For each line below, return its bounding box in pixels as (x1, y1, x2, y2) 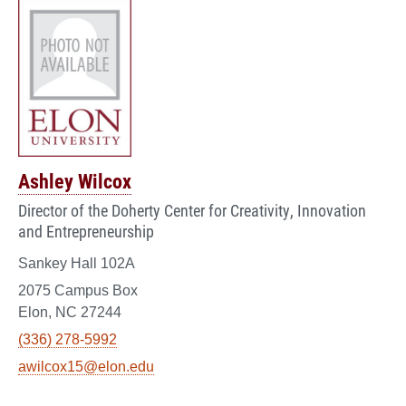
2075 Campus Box (18, 282, 138, 298)
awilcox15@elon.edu (18, 358, 154, 374)
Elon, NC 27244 (18, 304, 121, 320)
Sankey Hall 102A (18, 255, 135, 271)
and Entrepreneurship (18, 219, 154, 242)
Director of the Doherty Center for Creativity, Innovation (18, 198, 366, 221)
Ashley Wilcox (18, 167, 131, 194)
